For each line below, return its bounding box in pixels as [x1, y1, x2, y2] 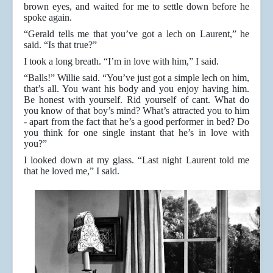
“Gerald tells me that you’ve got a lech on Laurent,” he [24, 29, 249, 40]
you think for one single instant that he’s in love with [24, 127, 249, 138]
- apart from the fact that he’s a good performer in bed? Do [24, 116, 249, 127]
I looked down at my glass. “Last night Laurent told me [24, 155, 249, 166]
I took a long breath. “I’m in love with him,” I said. [24, 56, 219, 67]
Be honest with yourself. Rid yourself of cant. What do [24, 94, 249, 105]
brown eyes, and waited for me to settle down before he [24, 1, 249, 12]
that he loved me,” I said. [24, 166, 119, 177]
